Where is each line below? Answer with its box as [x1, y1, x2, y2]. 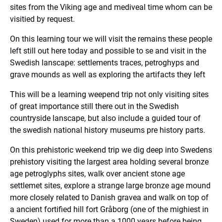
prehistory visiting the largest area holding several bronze [10, 157, 209, 166]
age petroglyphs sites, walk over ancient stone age [10, 169, 185, 178]
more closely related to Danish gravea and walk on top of [10, 193, 209, 202]
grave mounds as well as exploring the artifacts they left [10, 70, 205, 79]
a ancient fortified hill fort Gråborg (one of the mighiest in [10, 205, 209, 214]
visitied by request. [10, 14, 75, 24]
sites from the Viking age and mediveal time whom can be [10, 2, 212, 12]
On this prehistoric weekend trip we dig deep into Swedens [10, 145, 212, 155]
